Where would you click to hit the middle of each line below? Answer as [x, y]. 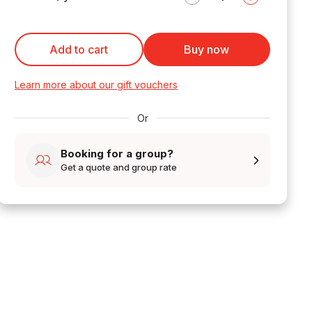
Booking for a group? [117, 154]
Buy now [207, 49]
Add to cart [79, 49]
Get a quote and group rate [119, 167]
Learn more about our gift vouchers [96, 84]
